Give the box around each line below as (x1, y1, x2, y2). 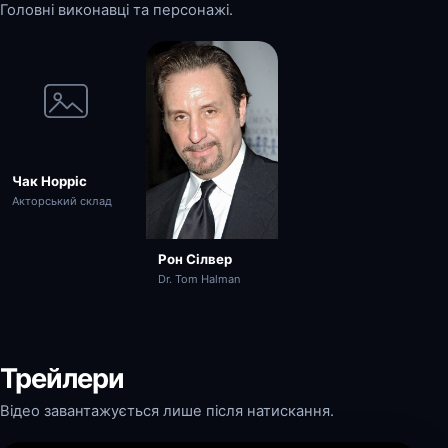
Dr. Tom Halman (158, 271, 240, 286)
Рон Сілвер (158, 250, 232, 267)
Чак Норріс (12, 173, 87, 189)
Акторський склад (12, 194, 112, 208)
